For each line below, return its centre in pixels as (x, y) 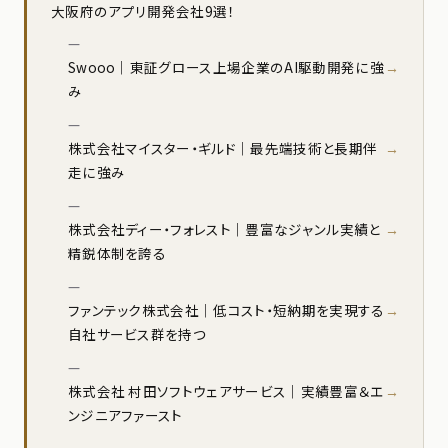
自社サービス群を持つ (137, 334)
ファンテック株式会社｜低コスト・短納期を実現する (226, 310)
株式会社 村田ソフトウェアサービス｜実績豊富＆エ (225, 391)
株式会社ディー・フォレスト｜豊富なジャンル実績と (224, 229)
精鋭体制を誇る (117, 253)
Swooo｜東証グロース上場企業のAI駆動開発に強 (225, 67)
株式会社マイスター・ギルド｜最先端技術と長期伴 (222, 148)
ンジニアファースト (125, 415)
